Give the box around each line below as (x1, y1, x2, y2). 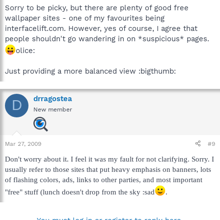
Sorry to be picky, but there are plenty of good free (5, 3, 189, 12)
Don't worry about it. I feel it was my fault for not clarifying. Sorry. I (5, 155, 214, 163)
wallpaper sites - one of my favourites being (5, 13, 165, 23)
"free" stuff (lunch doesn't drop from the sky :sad (5, 188, 155, 196)
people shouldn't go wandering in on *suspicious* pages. (5, 34, 209, 43)
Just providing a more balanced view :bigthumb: (5, 66, 176, 76)
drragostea (33, 94, 72, 103)
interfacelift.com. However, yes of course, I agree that (5, 24, 197, 33)
